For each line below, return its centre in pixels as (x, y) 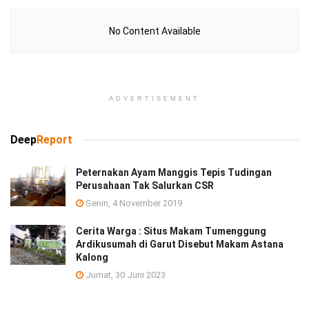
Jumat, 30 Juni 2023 (124, 275)
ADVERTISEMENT (154, 99)
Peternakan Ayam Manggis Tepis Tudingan (174, 173)
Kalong (92, 258)
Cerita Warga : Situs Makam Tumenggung (171, 231)
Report (54, 140)
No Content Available (154, 31)
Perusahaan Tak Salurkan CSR (145, 186)
